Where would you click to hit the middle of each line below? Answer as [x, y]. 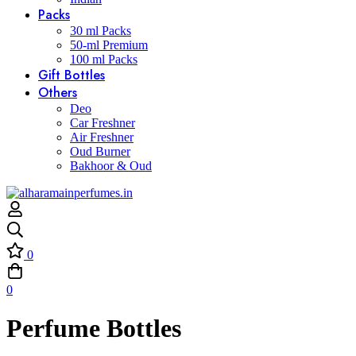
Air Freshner [102, 137]
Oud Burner [100, 151]
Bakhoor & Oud [111, 166]
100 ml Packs [104, 59]
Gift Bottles [72, 75]
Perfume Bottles [94, 329]
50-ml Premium [109, 45]
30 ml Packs [101, 31]
